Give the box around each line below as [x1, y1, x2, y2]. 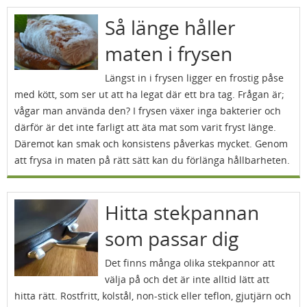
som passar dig [104, 225, 238, 251]
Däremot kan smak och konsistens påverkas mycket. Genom [14, 137, 288, 150]
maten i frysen [104, 40, 232, 66]
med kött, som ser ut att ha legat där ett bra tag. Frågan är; [14, 88, 284, 101]
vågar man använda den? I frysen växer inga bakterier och [14, 104, 281, 117]
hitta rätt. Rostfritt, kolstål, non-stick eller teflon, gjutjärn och [14, 289, 291, 302]
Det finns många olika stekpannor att [104, 256, 275, 269]
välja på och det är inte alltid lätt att [104, 273, 269, 286]
